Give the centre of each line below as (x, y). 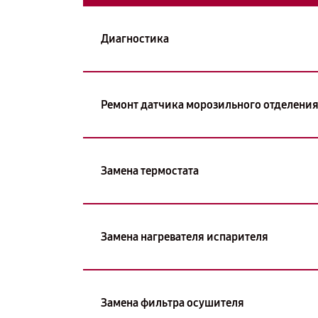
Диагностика (135, 38)
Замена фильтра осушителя (172, 302)
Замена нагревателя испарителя (185, 236)
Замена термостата (150, 170)
